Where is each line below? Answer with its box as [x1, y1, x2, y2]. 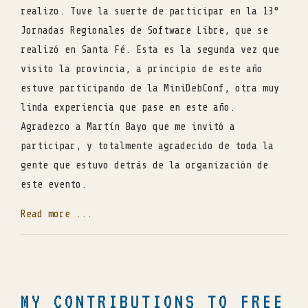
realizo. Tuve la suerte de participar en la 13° [21, 5, 279, 17]
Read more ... [21, 208, 92, 220]
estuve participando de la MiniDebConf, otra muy [21, 82, 279, 94]
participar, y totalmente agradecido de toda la [21, 140, 274, 152]
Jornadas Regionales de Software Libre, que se [21, 24, 268, 36]
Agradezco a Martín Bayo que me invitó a [21, 120, 235, 133]
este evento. [21, 178, 87, 190]
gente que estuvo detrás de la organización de [21, 159, 268, 171]
